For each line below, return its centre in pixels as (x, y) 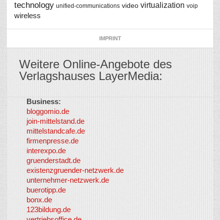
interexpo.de (46, 151)
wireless (27, 15)
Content (183, 154)
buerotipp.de (46, 190)
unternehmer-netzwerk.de (68, 180)
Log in (181, 144)
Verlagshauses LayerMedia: (91, 76)
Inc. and (183, 184)
